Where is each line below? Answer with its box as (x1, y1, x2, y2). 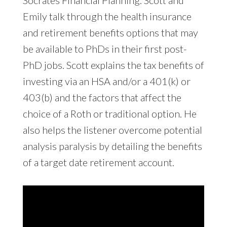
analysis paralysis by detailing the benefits (22, 139, 202, 152)
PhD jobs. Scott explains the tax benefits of (22, 58, 204, 71)
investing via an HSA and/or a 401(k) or (22, 74, 191, 87)
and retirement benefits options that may (22, 26, 198, 39)
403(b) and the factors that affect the (22, 91, 181, 103)
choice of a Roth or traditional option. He (22, 107, 197, 120)
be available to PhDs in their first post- (22, 42, 187, 55)
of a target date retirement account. (22, 156, 174, 168)
